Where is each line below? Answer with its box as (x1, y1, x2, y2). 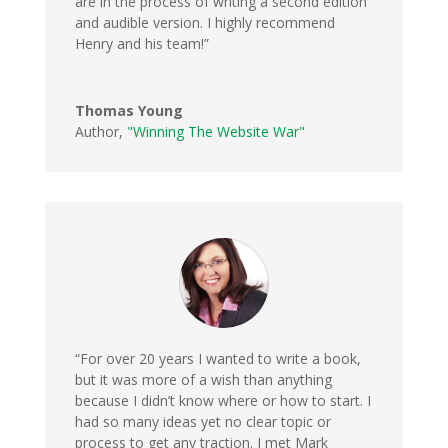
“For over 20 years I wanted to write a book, (74, 349, 361, 369)
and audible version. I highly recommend (74, 13, 335, 33)
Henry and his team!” (74, 34, 209, 54)
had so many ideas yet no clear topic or (74, 412, 331, 432)
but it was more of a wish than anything (74, 370, 332, 390)
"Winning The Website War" (126, 122, 305, 142)
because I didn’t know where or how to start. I (74, 391, 371, 411)
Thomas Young (74, 101, 183, 121)
